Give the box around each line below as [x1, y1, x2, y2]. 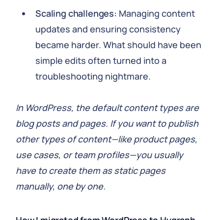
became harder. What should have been [35, 39, 201, 51]
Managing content [116, 7, 195, 19]
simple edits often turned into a [35, 55, 166, 66]
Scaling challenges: [35, 7, 117, 19]
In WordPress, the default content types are [16, 102, 199, 113]
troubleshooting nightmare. [35, 70, 151, 82]
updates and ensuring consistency [35, 23, 181, 35]
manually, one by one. [16, 180, 106, 192]
